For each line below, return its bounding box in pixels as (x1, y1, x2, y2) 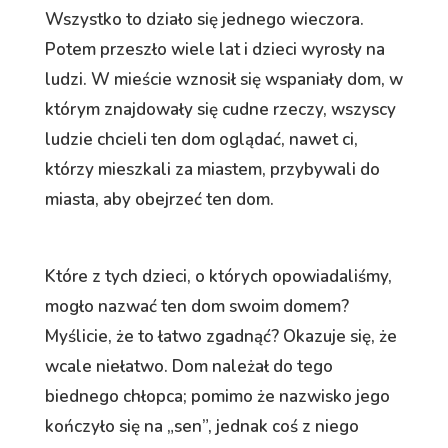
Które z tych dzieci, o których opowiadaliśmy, (44, 264, 392, 288)
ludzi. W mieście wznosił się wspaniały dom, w (44, 67, 403, 91)
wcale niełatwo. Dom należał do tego (44, 354, 333, 378)
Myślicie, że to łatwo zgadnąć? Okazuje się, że (44, 324, 397, 348)
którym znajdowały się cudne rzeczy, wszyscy (44, 97, 396, 121)
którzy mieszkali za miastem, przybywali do (44, 157, 380, 181)
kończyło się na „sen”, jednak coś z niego (44, 414, 359, 438)
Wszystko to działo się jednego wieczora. (44, 7, 364, 31)
